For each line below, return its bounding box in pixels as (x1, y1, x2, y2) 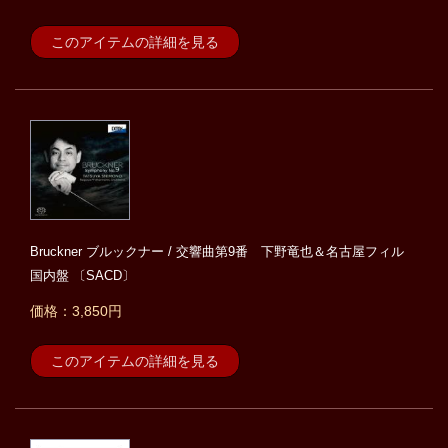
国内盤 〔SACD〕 (30, 268, 135, 284)
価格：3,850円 (30, 303, 122, 320)
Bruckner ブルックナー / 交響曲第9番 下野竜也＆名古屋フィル (30, 244, 404, 260)
